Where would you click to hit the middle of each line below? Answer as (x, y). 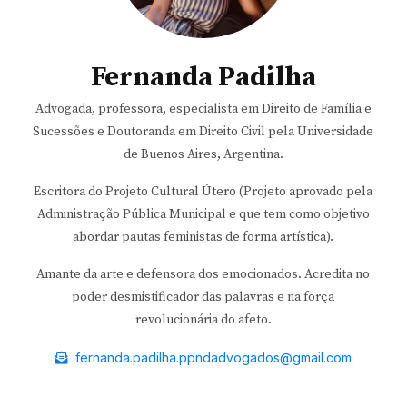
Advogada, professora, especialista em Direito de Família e (203, 109)
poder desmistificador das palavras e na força (203, 298)
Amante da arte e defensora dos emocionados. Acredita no (203, 275)
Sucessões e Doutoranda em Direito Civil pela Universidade (203, 132)
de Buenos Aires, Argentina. (203, 155)
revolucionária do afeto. (203, 320)
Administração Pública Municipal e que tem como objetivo (203, 215)
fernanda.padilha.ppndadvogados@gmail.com (209, 358)
